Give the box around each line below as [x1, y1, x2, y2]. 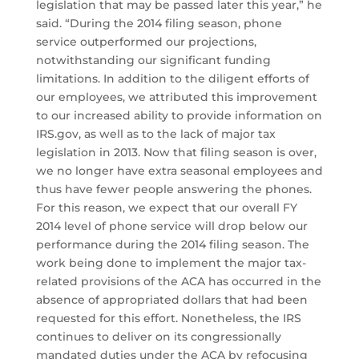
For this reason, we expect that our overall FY [35, 200, 297, 216]
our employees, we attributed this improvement [35, 90, 317, 105]
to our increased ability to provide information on [35, 108, 322, 123]
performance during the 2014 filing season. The [35, 237, 309, 252]
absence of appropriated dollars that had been [35, 292, 308, 308]
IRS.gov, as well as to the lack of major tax [35, 127, 276, 142]
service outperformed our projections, [35, 34, 256, 50]
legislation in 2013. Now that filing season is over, [35, 145, 317, 160]
